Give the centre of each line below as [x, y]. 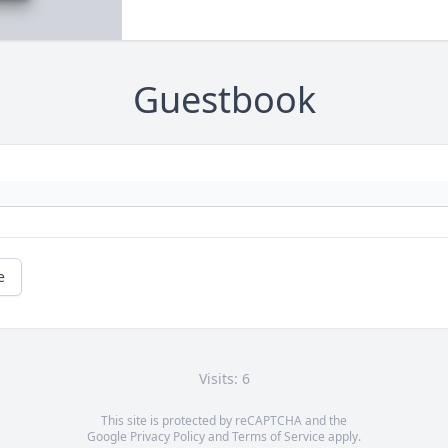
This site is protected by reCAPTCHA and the [224, 421]
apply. [343, 437]
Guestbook [224, 100]
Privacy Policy [167, 437]
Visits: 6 [224, 379]
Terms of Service [278, 437]
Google [108, 437]
